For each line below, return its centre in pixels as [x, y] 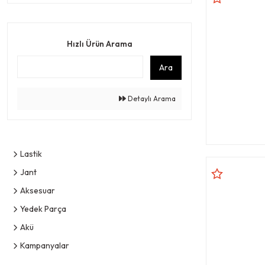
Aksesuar [38, 190]
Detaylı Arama [151, 98]
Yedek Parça [43, 209]
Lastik [31, 153]
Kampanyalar [45, 245]
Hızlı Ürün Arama [99, 43]
